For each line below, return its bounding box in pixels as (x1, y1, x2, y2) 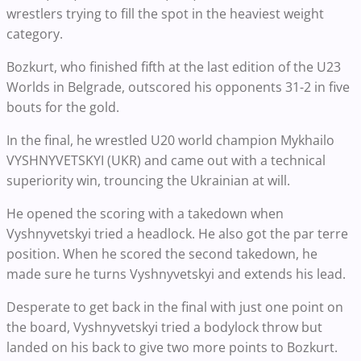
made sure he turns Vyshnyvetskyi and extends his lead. (6, 265, 346, 283)
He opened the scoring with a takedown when (6, 205, 284, 222)
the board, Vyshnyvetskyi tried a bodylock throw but (6, 318, 322, 336)
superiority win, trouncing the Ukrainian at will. (6, 172, 290, 189)
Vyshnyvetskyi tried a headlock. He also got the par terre (6, 225, 348, 243)
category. (6, 25, 63, 43)
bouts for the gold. (6, 98, 119, 116)
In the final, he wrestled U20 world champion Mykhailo (6, 131, 334, 149)
